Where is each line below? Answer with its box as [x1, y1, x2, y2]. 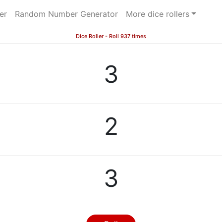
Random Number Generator [15, 9, 118, 19]
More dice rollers [126, 9, 189, 19]
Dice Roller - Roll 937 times [76, 33, 146, 40]
